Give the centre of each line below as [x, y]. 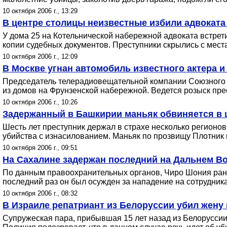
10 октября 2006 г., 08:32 [40, 193]
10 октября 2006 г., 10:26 [40, 102]
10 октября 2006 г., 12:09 [40, 56]
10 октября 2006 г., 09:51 [40, 148]
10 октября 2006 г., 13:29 [40, 11]
